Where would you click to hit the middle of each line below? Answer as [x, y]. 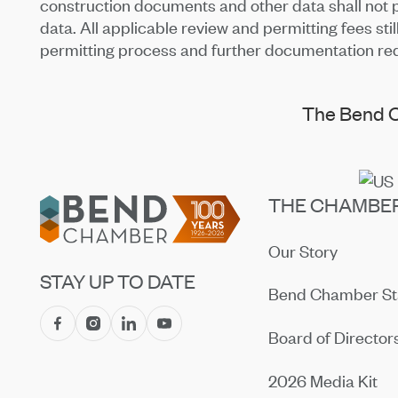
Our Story [303, 251]
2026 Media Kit [323, 380]
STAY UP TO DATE [118, 281]
